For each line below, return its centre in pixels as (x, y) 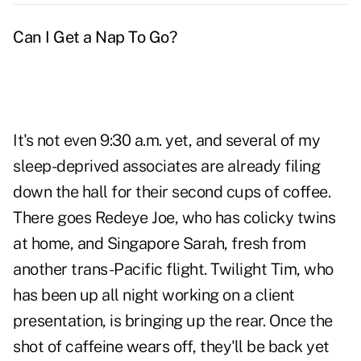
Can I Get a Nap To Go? (95, 37)
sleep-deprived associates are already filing (166, 166)
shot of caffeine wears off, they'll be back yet (171, 347)
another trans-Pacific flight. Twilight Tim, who (173, 270)
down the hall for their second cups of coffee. (172, 192)
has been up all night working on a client (154, 295)
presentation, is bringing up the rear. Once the (173, 321)
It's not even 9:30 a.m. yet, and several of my (166, 141)
